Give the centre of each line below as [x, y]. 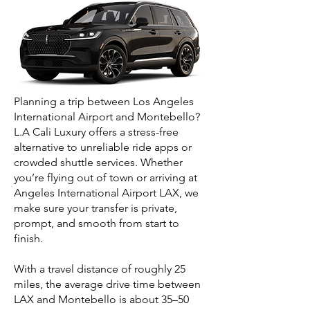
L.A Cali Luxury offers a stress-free [96, 132]
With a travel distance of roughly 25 [100, 269]
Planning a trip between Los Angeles [104, 101]
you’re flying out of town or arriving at [106, 177]
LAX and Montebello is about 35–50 [101, 299]
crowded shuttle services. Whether [98, 162]
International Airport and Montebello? [107, 117]
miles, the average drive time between [107, 284]
